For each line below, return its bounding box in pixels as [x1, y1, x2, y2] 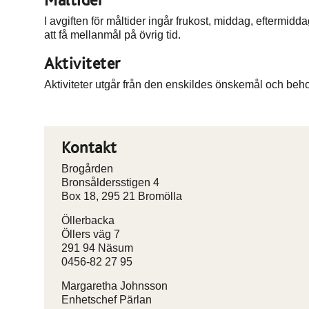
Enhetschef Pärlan [61, 294, 152, 306]
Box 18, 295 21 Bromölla [61, 190, 182, 202]
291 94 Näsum [61, 242, 133, 254]
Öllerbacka [61, 215, 114, 226]
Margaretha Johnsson [61, 280, 168, 292]
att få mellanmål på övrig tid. [44, 29, 181, 41]
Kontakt [61, 140, 117, 157]
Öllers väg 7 [61, 228, 120, 240]
